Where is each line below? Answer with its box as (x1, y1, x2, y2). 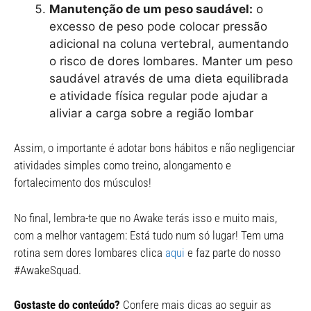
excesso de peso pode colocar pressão (49, 19, 267, 33)
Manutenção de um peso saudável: (49, 1, 253, 16)
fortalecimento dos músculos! (14, 176, 151, 190)
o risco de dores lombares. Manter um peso (49, 53, 293, 68)
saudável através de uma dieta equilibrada (49, 71, 289, 85)
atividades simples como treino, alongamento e (14, 158, 231, 172)
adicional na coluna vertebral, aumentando (49, 36, 289, 51)
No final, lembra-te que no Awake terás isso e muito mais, (14, 210, 277, 225)
